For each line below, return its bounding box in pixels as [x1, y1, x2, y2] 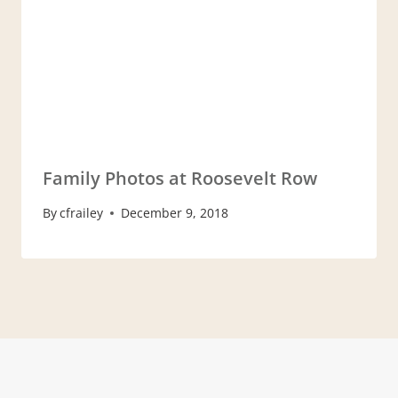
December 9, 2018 [121, 204, 229, 222]
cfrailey [60, 204, 104, 222]
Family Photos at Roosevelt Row [43, 165, 317, 190]
